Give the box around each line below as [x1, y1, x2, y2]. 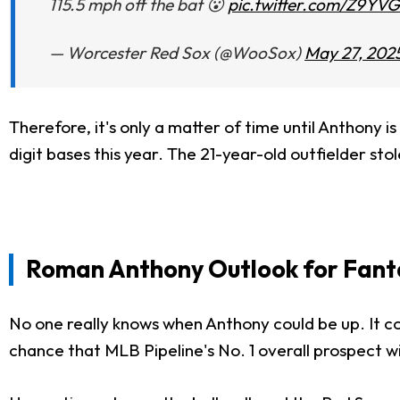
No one [9, 312, 67, 335]
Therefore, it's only [9, 115, 154, 137]
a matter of [154, 115, 241, 137]
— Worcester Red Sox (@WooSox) [49, 42, 304, 64]
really [67, 312, 109, 335]
